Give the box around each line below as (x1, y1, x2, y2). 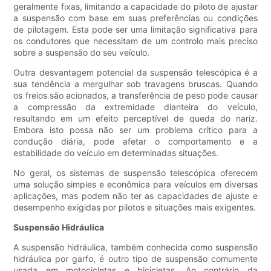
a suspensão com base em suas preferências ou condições (13, 13, 258, 24)
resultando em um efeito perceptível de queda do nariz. (13, 113, 258, 124)
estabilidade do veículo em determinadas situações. (13, 148, 219, 158)
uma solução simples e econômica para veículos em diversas (13, 179, 258, 190)
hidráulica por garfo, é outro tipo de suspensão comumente (13, 253, 258, 264)
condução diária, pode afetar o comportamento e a (13, 136, 258, 147)
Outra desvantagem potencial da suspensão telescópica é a (13, 67, 258, 78)
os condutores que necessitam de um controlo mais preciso (13, 36, 258, 47)
